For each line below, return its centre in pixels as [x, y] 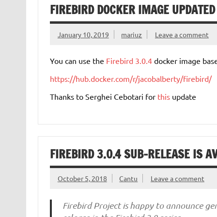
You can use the [78, 60]
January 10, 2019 [83, 34]
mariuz [132, 34]
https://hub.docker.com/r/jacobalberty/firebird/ [131, 78]
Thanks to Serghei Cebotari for [103, 96]
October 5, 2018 [82, 178]
